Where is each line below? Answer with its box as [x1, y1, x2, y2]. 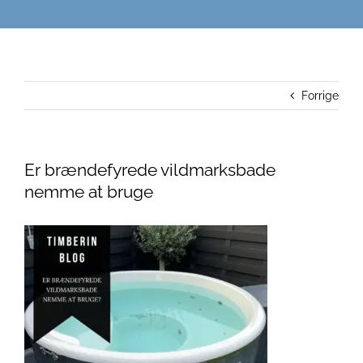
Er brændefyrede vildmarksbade [24, 160, 275, 181]
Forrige [301, 89, 339, 103]
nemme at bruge [24, 181, 153, 203]
